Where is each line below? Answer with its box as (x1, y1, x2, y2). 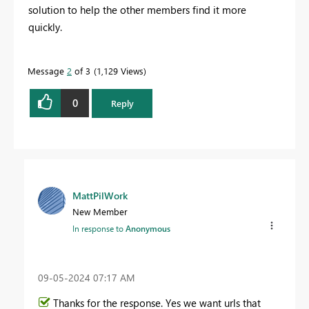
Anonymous (126, 222, 170, 234)
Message (28, 64, 67, 77)
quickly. (28, 19, 62, 34)
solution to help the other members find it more (28, 2, 246, 17)
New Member (72, 205, 128, 217)
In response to (72, 222, 126, 234)
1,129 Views (97, 64, 143, 77)
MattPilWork (72, 188, 128, 202)
